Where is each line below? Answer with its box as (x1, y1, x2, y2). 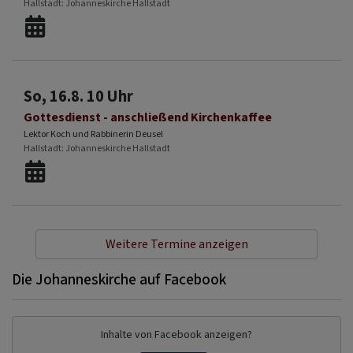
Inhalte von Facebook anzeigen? (101, 327, 252, 343)
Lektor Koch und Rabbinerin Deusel (24, 128, 163, 141)
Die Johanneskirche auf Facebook (12, 269, 226, 290)
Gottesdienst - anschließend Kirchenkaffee (24, 109, 272, 126)
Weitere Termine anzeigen (105, 236, 248, 253)
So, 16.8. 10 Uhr (24, 85, 133, 108)
